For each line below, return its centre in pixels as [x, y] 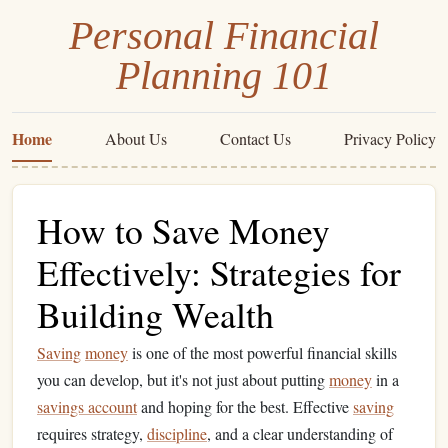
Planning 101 [224, 75]
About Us [136, 138]
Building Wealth [155, 314]
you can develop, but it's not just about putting [183, 379]
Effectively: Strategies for [219, 272]
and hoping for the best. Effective [245, 406]
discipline [177, 433]
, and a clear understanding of [300, 433]
